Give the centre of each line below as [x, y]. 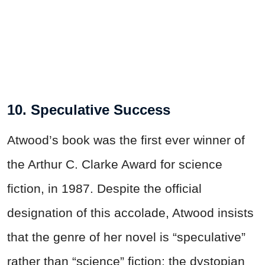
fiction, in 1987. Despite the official [104, 188]
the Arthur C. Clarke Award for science [115, 164]
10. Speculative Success [89, 109]
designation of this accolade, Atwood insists [130, 212]
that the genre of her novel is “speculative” [126, 237]
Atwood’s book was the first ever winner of [126, 140]
